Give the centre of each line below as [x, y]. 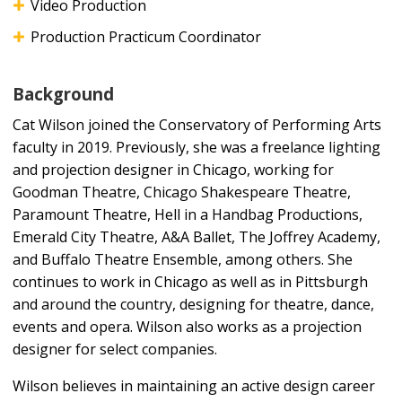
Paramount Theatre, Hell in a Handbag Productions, [188, 214]
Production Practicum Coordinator [146, 36]
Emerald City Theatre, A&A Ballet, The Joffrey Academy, [197, 236]
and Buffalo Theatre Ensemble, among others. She [183, 259]
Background [63, 93]
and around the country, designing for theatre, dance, [193, 304]
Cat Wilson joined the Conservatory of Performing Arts [197, 124]
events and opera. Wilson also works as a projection [187, 326]
